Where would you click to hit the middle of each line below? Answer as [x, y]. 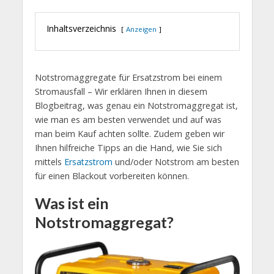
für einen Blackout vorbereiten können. [112, 176]
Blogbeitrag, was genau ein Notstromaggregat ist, [136, 106]
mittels [49, 162]
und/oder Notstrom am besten [176, 162]
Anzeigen [141, 29]
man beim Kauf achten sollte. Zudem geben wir [129, 134]
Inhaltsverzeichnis [81, 29]
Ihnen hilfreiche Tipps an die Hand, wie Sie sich [128, 148]
